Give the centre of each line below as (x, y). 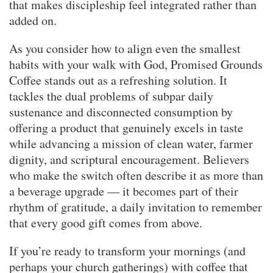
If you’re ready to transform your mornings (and (127, 250)
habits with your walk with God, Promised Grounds (136, 64)
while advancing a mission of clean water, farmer (131, 143)
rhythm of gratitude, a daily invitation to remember (136, 207)
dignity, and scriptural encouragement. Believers (129, 159)
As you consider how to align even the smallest (125, 48)
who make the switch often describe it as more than (136, 175)
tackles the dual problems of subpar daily (111, 96)
